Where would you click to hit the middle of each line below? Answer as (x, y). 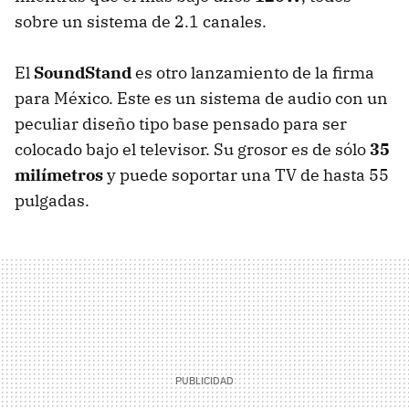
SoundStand (83, 72)
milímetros (59, 174)
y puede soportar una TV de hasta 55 (246, 174)
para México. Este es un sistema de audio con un (201, 98)
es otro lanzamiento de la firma (253, 72)
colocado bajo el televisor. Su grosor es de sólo (192, 149)
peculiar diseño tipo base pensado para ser (181, 123)
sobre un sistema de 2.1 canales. (141, 21)
